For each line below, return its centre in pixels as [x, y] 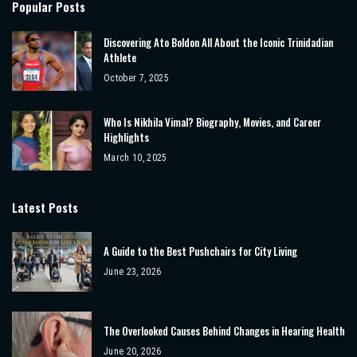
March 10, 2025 [135, 158]
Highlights [126, 137]
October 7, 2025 [137, 78]
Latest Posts [45, 208]
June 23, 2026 [133, 271]
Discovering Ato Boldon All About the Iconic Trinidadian [218, 43]
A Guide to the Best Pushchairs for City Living [200, 251]
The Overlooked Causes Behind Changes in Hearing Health [224, 330]
